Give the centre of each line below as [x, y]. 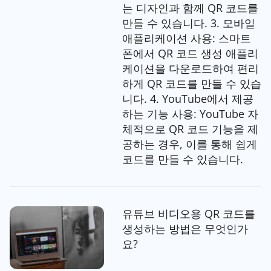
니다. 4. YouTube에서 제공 [188, 99]
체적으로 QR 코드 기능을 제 [190, 129]
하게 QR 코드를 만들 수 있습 [191, 84]
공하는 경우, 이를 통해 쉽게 [189, 144]
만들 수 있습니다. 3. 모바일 [188, 23]
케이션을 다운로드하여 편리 [190, 69]
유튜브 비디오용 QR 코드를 [188, 214]
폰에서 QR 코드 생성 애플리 [190, 54]
